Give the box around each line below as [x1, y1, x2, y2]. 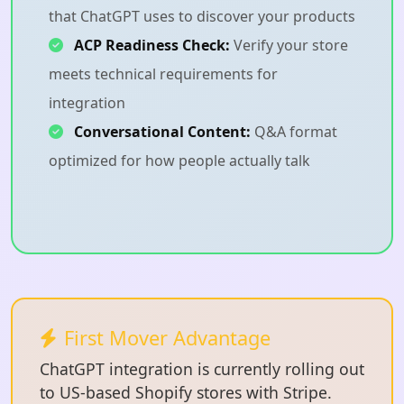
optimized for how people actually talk [49, 150, 310, 170]
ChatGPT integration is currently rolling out [40, 357, 364, 380]
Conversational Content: [74, 121, 251, 142]
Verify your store [230, 34, 348, 55]
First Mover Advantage [64, 324, 271, 351]
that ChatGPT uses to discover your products [49, 5, 355, 26]
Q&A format [251, 121, 337, 142]
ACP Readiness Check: [74, 34, 230, 55]
